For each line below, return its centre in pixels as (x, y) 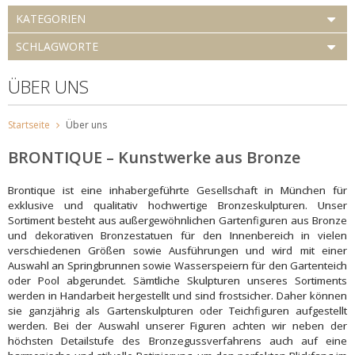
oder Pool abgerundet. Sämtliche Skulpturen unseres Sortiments (177, 280)
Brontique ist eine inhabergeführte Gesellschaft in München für (177, 190)
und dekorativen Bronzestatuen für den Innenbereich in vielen (177, 235)
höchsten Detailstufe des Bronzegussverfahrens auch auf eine (177, 340)
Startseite (29, 124)
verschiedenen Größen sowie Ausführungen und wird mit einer (177, 250)
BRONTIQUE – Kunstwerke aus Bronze (154, 157)
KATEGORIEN (51, 19)
